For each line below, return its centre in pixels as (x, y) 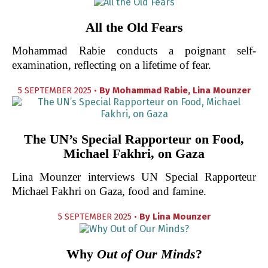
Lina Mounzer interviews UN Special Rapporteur (134, 177)
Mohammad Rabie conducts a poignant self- (134, 51)
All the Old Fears (134, 28)
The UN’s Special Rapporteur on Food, (134, 139)
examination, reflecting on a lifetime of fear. (112, 65)
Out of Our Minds (146, 254)
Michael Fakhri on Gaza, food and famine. (109, 191)
